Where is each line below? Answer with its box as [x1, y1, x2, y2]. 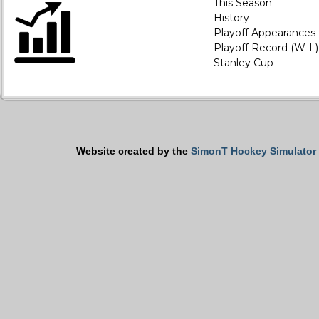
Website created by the [76, 145, 191, 157]
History [214, 11, 249, 24]
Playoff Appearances [214, 26, 315, 39]
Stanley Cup [214, 56, 273, 69]
